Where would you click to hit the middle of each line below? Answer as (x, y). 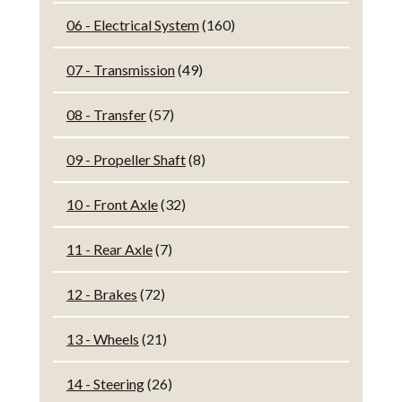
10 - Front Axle (112, 205)
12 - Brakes (101, 294)
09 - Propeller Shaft (126, 160)
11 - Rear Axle (109, 249)
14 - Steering (105, 384)
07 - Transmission (120, 70)
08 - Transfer (106, 115)
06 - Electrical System (132, 25)
